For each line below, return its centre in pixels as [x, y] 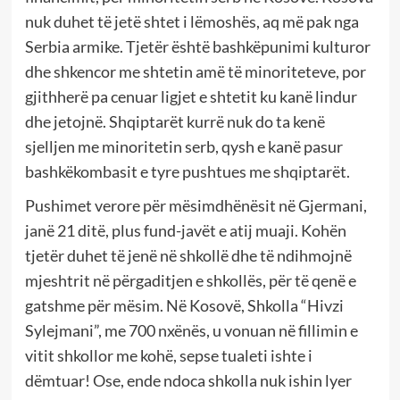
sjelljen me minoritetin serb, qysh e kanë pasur [183, 146]
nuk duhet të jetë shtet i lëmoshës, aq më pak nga [192, 21]
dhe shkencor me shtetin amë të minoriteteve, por [195, 71]
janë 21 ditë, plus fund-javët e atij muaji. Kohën [185, 230]
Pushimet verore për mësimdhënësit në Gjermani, [196, 205]
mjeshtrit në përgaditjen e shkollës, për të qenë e [190, 280]
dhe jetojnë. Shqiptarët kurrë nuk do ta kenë [175, 121]
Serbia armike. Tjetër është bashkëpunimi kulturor [197, 46]
